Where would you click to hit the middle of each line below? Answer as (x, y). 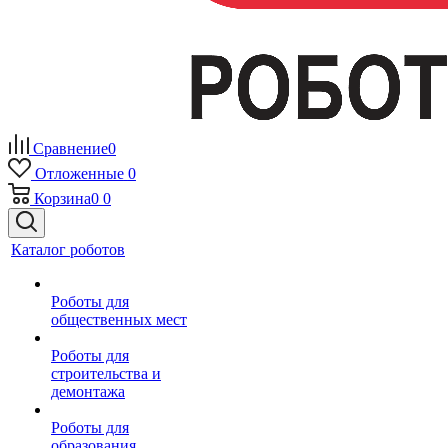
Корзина (62, 198)
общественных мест (119, 319)
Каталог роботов (68, 249)
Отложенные (79, 173)
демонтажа (88, 391)
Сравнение (70, 148)
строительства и (106, 373)
